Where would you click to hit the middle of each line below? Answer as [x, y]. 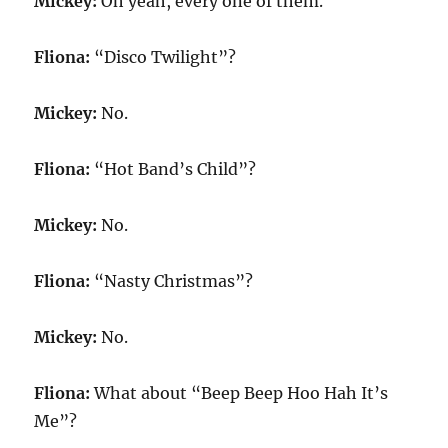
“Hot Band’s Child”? [173, 169]
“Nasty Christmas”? [172, 281]
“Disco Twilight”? [163, 57]
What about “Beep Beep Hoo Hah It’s [239, 393]
